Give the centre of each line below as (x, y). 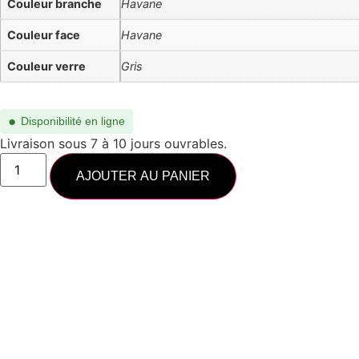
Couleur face (44, 35)
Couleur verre (46, 66)
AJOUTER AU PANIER (143, 176)
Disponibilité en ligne (73, 121)
